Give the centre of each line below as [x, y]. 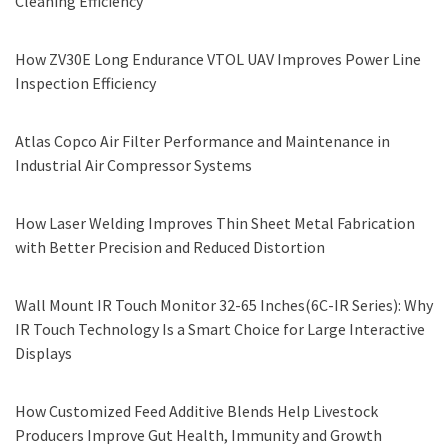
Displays [43, 353]
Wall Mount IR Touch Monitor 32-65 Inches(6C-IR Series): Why [224, 305]
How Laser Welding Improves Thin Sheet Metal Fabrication [215, 223]
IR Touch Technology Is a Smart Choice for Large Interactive [220, 329]
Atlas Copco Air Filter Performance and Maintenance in [202, 141]
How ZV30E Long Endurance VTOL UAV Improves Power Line [218, 59]
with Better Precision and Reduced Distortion [170, 247]
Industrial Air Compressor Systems [133, 165]
